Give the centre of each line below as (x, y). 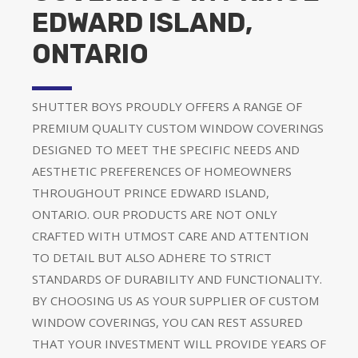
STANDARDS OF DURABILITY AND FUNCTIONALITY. (177, 278)
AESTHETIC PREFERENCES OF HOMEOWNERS (162, 171)
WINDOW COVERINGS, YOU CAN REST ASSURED (167, 322)
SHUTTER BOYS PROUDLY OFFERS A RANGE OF (167, 106)
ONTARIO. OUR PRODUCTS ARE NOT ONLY (155, 214)
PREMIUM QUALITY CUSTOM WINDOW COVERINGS (178, 127)
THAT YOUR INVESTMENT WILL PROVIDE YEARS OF (179, 343)
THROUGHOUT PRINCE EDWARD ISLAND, (151, 192)
